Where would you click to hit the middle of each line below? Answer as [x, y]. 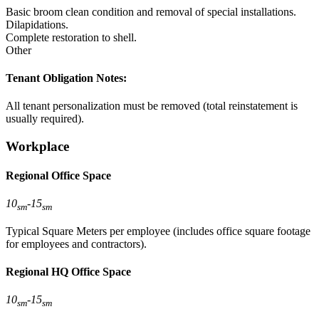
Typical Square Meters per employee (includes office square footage [158, 231]
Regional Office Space [58, 176]
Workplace [37, 146]
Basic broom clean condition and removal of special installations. [151, 11]
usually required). [45, 119]
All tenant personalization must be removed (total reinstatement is [152, 106]
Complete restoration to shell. [71, 37]
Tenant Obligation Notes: [66, 78]
